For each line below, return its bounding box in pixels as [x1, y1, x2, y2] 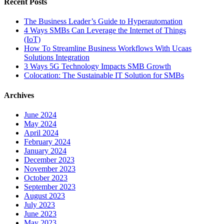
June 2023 [24, 209, 56, 218]
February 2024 [24, 137, 70, 146]
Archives [4, 90, 34, 99]
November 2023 [24, 164, 75, 173]
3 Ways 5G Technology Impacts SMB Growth [24, 62, 171, 71]
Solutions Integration [24, 53, 89, 62]
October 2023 [24, 173, 67, 182]
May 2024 [24, 119, 56, 128]
